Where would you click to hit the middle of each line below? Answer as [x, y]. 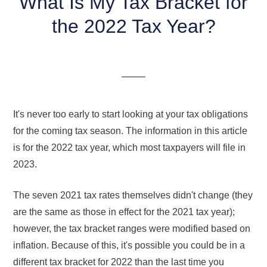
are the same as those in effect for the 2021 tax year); [124, 212]
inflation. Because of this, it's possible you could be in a [129, 245]
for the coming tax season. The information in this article [131, 131]
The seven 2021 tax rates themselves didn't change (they [133, 195]
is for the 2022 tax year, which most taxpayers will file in [130, 147]
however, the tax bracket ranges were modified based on [132, 228]
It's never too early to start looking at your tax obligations [131, 114]
